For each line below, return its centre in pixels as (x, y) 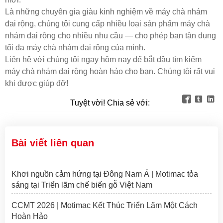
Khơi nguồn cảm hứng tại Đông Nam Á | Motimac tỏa (105, 174)
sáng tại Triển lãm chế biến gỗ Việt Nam (82, 185)
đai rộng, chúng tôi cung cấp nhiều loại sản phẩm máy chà (108, 23)
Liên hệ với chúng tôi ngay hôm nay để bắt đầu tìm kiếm (103, 59)
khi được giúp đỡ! (37, 83)
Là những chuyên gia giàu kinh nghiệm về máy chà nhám (106, 11)
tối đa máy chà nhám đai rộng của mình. (75, 47)
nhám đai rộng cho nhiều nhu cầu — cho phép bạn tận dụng (111, 35)
